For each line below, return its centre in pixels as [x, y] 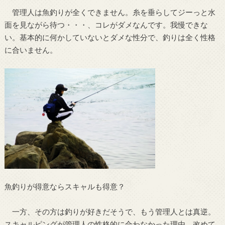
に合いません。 [31, 49]
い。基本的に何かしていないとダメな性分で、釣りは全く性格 [110, 37]
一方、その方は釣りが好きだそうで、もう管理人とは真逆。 [110, 211]
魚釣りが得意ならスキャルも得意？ [65, 187]
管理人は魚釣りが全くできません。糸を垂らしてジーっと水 [110, 12]
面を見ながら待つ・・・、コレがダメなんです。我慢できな [106, 24]
